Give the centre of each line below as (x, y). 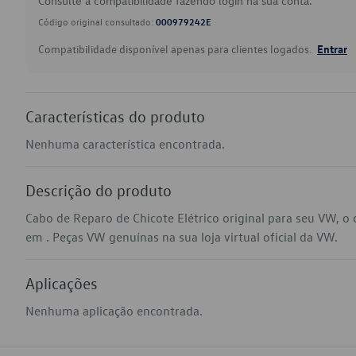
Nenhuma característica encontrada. (125, 144)
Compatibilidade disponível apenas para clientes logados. (176, 49)
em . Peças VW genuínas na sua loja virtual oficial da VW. (182, 237)
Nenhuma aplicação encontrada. (114, 311)
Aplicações (62, 283)
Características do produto (115, 116)
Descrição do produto (99, 190)
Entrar (332, 48)
